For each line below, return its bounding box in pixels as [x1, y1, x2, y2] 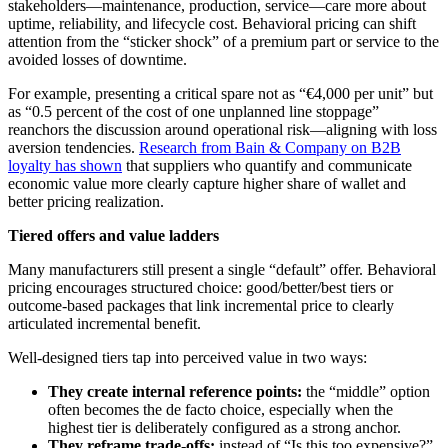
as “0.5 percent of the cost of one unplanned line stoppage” [8, 103, 379, 121]
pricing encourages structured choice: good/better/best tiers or [8, 279, 393, 297]
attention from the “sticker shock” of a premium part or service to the [8, 33, 439, 51]
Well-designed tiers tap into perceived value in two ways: [8, 349, 367, 367]
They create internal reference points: [48, 383, 302, 401]
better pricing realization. [8, 193, 164, 211]
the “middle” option [302, 383, 430, 401]
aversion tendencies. [8, 139, 139, 157]
